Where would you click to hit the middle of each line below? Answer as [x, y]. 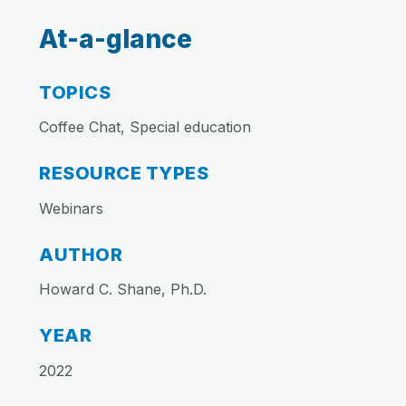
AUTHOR [81, 254]
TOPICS [75, 92]
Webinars [71, 208]
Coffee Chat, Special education [145, 127]
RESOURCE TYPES [124, 173]
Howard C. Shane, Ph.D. [123, 289]
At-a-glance [116, 39]
